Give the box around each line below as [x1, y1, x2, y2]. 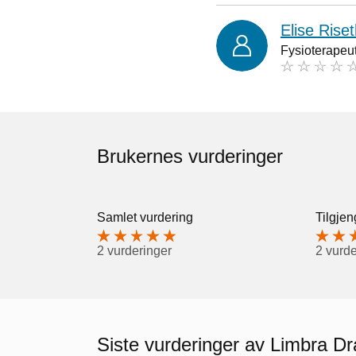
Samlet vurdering [97, 210, 193, 224]
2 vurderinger [97, 243, 172, 257]
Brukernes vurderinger [97, 145, 283, 167]
